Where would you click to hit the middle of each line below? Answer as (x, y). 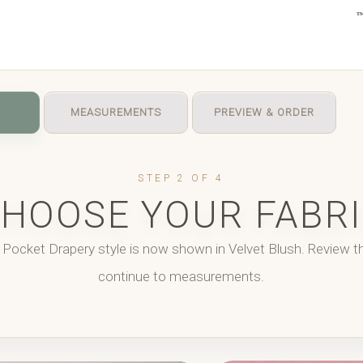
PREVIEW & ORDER (264, 112)
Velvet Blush (265, 249)
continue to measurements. (181, 276)
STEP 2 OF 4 (181, 178)
